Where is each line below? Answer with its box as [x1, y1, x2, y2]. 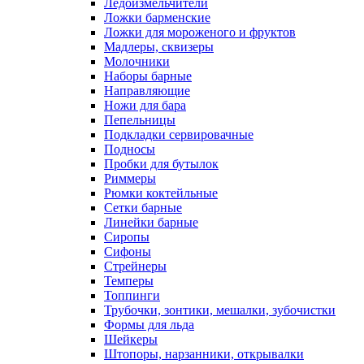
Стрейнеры [104, 258, 167, 273]
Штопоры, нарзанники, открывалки [104, 346, 304, 361]
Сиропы [104, 229, 149, 244]
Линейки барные [104, 214, 198, 229]
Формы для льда [104, 317, 194, 331]
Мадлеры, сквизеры [104, 39, 214, 54]
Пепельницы [104, 112, 175, 127]
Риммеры [104, 171, 156, 185]
